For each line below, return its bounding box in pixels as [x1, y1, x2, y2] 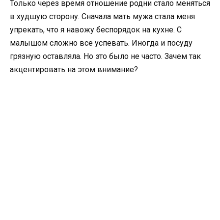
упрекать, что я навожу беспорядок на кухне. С [10, 25, 182, 35]
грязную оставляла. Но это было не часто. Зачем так [10, 52, 201, 61]
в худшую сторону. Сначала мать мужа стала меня [10, 12, 195, 22]
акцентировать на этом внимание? [10, 65, 138, 75]
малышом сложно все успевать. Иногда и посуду [10, 38, 192, 48]
